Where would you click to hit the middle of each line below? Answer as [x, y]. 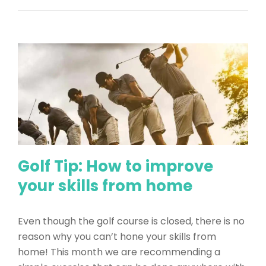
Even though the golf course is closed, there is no [131, 221]
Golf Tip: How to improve [115, 166]
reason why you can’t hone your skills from [117, 236]
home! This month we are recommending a [119, 252]
